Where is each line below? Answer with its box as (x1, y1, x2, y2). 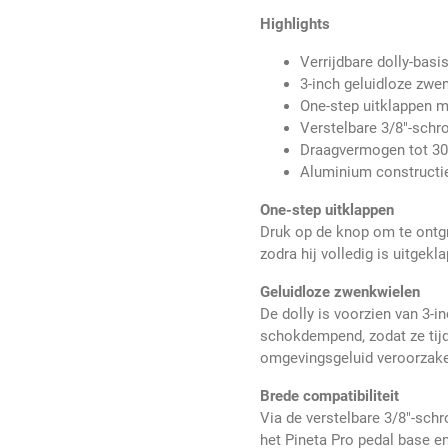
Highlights (260, 15, 331, 34)
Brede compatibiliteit (260, 387, 400, 406)
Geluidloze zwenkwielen (260, 283, 421, 302)
